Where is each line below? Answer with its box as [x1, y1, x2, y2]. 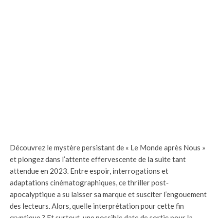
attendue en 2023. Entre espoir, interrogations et [10, 166, 168, 175]
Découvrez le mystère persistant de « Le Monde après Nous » [10, 143, 205, 152]
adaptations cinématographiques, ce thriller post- [10, 178, 169, 187]
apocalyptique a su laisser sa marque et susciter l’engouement [10, 189, 207, 199]
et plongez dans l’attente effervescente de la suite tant [10, 154, 186, 163]
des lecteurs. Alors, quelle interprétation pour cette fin [10, 201, 184, 210]
